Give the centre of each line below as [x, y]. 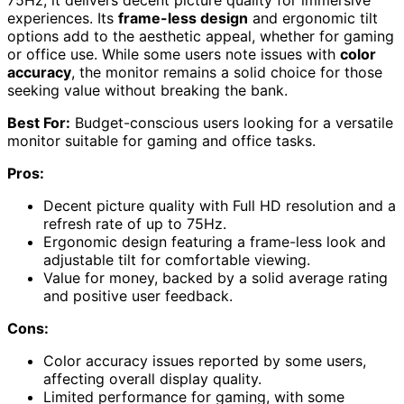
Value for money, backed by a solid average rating [216, 278]
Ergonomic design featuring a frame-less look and [215, 242]
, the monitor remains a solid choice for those [227, 72]
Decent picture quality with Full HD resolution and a [220, 206]
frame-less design [183, 18]
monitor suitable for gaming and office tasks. [161, 141]
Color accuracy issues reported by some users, [205, 361]
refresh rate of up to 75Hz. [135, 224]
